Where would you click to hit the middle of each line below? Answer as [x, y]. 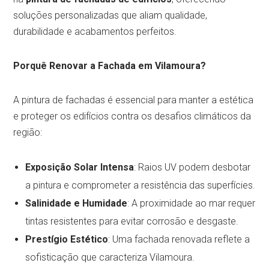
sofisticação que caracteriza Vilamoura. [110, 257]
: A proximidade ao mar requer [192, 203]
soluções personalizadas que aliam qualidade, [110, 15]
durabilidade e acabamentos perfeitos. [95, 31]
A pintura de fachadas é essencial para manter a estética [134, 100]
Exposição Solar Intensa [80, 167]
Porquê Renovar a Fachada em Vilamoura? [110, 65]
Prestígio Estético [67, 239]
